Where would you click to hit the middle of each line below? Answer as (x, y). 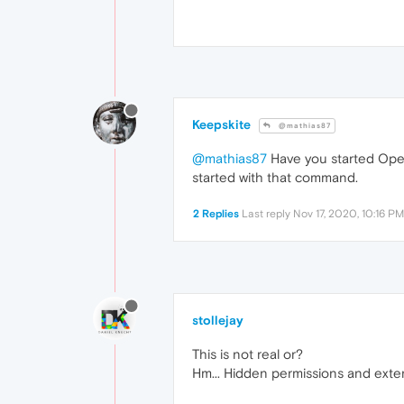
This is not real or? (248, 353)
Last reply (267, 213)
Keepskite (221, 124)
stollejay (218, 320)
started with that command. (275, 177)
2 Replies (216, 213)
